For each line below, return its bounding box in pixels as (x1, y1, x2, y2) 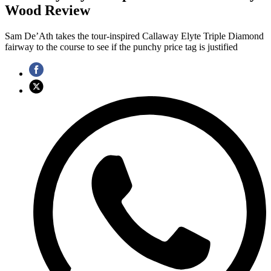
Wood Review (5, 2, 90, 19)
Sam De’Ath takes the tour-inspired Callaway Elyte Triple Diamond (5, 31, 264, 42)
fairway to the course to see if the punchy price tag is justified (5, 42, 238, 53)
